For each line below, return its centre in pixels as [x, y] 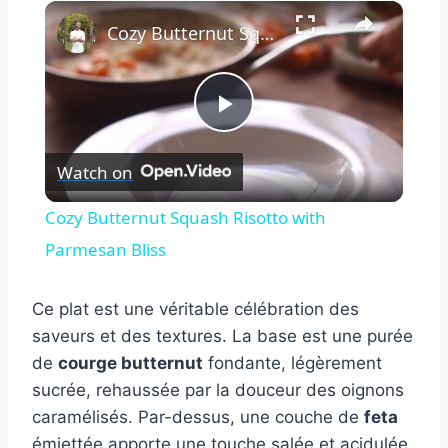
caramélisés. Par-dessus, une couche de [198, 417]
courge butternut [130, 363]
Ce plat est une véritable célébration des [195, 309]
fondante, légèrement [292, 363]
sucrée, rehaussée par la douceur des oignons [218, 390]
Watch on [94, 172]
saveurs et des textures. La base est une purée [222, 336]
